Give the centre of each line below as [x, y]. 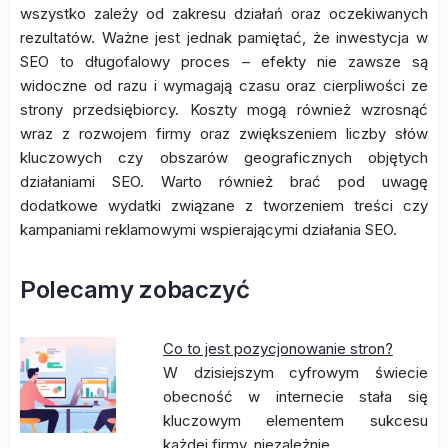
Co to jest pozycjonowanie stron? [277, 348]
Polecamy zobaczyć [135, 289]
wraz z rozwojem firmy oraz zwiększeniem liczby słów [224, 133]
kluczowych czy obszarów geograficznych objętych [224, 157]
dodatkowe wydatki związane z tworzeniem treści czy [224, 205]
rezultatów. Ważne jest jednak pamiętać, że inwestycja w [224, 37]
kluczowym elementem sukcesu [295, 420]
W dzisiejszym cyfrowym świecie [295, 372]
